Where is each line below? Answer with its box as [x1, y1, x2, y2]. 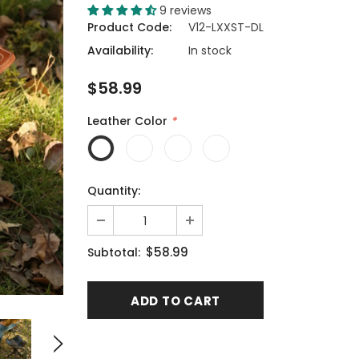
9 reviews [159, 2, 212, 18]
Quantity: [87, 182, 140, 199]
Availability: [87, 42, 153, 58]
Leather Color [87, 112, 171, 129]
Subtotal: [87, 244, 140, 260]
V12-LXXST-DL [188, 18, 264, 35]
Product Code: [87, 18, 171, 35]
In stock [188, 42, 232, 58]
